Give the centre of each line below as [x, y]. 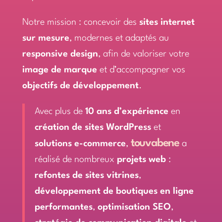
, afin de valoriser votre [143, 54]
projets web [141, 160]
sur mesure [46, 38]
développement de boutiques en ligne [114, 191]
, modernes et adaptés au [119, 38]
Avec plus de [60, 111]
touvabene [155, 143]
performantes [63, 207]
